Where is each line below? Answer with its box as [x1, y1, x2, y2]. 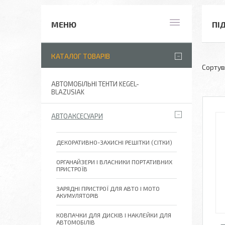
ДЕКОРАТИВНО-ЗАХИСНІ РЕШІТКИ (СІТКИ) [56, 139, 172, 146]
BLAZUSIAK [51, 88, 84, 96]
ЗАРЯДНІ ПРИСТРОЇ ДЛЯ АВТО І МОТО [56, 185, 160, 192]
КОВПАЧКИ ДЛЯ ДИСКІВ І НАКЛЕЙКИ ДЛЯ [56, 211, 171, 218]
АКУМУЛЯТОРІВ [56, 192, 98, 199]
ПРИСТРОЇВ [56, 165, 87, 172]
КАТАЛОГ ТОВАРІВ [51, 52, 110, 60]
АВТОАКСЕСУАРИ [51, 112, 103, 120]
